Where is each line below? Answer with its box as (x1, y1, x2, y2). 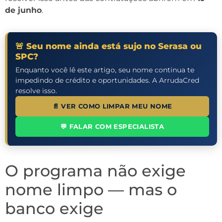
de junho (5, 5, 42, 15)
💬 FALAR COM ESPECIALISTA (60, 122, 165, 130)
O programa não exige (5, 161, 186, 180)
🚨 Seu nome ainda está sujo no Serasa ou (15, 41, 202, 51)
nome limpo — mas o (5, 179, 177, 199)
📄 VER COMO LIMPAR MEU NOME (52, 102, 172, 110)
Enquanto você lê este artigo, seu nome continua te (15, 65, 194, 74)
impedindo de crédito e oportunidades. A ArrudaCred (15, 75, 199, 85)
